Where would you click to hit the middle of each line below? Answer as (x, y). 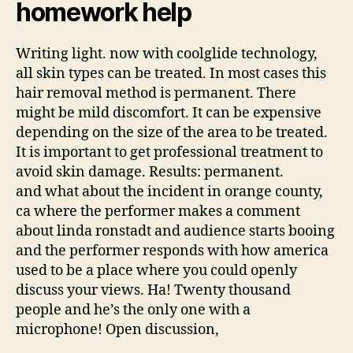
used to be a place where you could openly (156, 270)
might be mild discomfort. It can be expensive (169, 113)
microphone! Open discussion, (117, 329)
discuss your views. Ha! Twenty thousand (153, 290)
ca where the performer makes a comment (158, 211)
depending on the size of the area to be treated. (172, 132)
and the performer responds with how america (172, 251)
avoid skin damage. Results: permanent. (150, 172)
